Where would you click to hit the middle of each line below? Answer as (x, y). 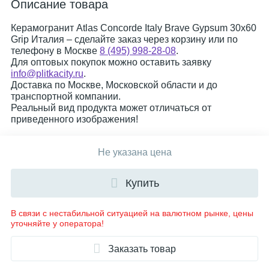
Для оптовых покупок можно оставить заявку (111, 62)
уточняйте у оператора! (57, 223)
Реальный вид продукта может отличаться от (111, 108)
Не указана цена (134, 152)
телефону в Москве (55, 51)
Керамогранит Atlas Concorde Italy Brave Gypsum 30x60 (134, 28)
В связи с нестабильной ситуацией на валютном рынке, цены (132, 213)
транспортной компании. (66, 96)
